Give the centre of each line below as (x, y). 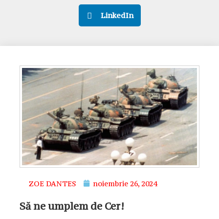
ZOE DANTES (52, 183)
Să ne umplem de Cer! (72, 206)
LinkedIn (117, 15)
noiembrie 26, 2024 (125, 183)
